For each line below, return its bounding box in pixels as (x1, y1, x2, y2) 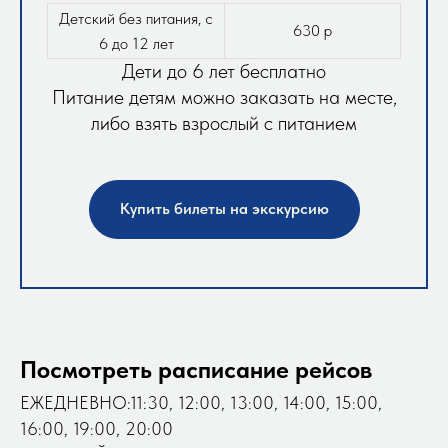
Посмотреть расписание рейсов (20, 355, 372, 385)
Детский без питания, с (59, 8, 213, 28)
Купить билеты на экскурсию (119, 199, 329, 219)
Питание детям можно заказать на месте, (51, 84, 397, 109)
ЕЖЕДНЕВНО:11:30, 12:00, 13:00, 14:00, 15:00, (20, 392, 382, 414)
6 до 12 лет (98, 33, 174, 53)
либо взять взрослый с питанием (91, 110, 357, 135)
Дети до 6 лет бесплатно (122, 58, 326, 83)
